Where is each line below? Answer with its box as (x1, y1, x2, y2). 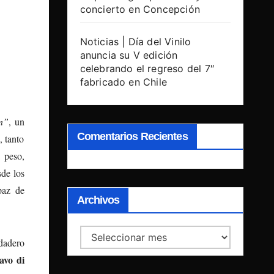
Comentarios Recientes (76, 130, 188, 143)
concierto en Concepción (80, 3, 201, 16)
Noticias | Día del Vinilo (80, 35, 191, 48)
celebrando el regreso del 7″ (80, 62, 215, 75)
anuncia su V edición (80, 49, 178, 62)
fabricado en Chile (80, 76, 168, 89)
